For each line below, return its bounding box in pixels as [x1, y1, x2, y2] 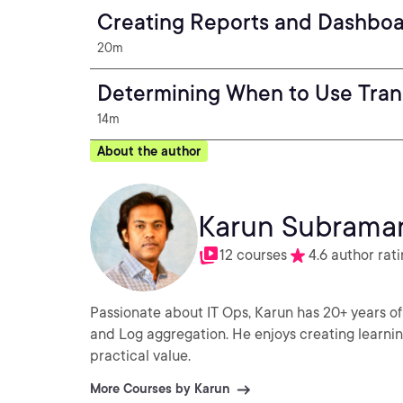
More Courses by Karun [90, 381, 229, 396]
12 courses [219, 246, 287, 264]
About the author [97, 144, 201, 158]
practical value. [90, 347, 191, 364]
